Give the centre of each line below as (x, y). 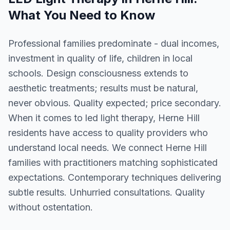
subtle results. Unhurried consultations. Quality (107, 192)
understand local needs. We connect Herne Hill (108, 148)
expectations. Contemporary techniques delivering (115, 177)
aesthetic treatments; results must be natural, (103, 88)
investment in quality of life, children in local (100, 58)
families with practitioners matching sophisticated (113, 162)
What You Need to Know (82, 15)
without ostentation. (51, 207)
